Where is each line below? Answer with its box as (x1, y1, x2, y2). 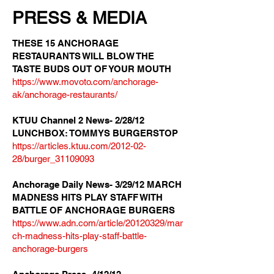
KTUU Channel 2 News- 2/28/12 (12, 115, 144, 125)
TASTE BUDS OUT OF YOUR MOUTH (12, 64, 171, 74)
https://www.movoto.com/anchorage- (12, 76, 158, 87)
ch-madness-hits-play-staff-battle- (12, 231, 147, 241)
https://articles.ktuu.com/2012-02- (12, 141, 146, 151)
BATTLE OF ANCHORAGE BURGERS (12, 205, 175, 215)
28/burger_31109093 (12, 154, 94, 164)
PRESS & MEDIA (12, 8, 147, 28)
